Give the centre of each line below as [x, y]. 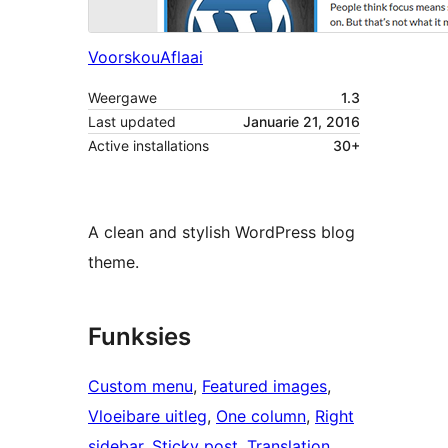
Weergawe [122, 98]
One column [261, 416]
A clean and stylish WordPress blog [221, 232]
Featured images [264, 386]
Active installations [148, 146]
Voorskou [124, 57]
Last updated [132, 122]
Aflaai [181, 57]
